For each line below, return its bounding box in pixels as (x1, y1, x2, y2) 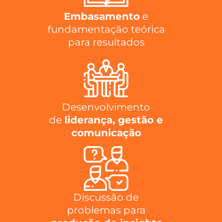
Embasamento (64, 10, 140, 23)
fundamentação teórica (47, 23, 165, 36)
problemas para (66, 204, 146, 217)
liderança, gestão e (64, 113, 163, 126)
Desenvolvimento (62, 101, 150, 113)
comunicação (71, 126, 141, 139)
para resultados (67, 36, 145, 49)
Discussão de (73, 191, 139, 204)
